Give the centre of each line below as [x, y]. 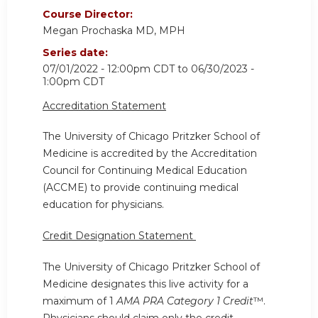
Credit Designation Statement [119, 236]
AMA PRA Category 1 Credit [185, 301]
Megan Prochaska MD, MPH [114, 30]
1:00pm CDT [73, 81]
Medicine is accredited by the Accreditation [150, 154]
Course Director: [89, 14]
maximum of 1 [79, 301]
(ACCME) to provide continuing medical [141, 188]
